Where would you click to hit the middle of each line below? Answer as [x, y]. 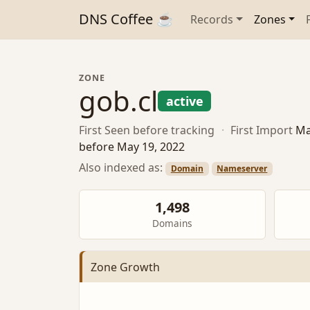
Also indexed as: [122, 167]
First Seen [104, 130]
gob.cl [118, 101]
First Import [262, 130]
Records [212, 19]
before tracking [174, 130]
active [184, 101]
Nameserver [242, 168]
